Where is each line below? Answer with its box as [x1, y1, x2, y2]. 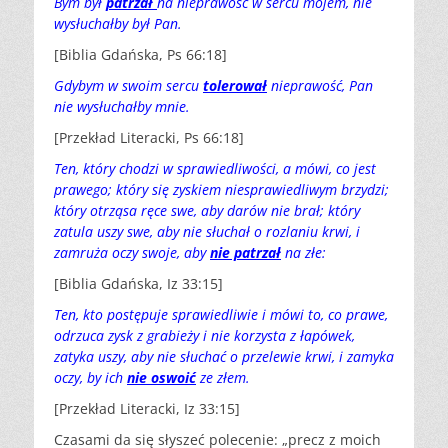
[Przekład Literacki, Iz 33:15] [54, 399, 240, 419]
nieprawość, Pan [267, 76, 373, 96]
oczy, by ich [54, 368, 127, 388]
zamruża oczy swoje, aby [54, 243, 210, 263]
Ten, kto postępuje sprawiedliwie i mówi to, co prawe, [54, 305, 388, 325]
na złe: [281, 243, 326, 263]
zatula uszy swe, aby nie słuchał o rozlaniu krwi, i [54, 222, 360, 242]
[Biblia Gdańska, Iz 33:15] [54, 274, 223, 294]
